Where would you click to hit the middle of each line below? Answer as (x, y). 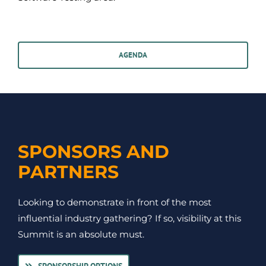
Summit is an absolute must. (81, 234)
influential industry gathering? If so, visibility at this (129, 218)
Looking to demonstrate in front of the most (115, 202)
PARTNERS (68, 172)
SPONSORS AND (94, 151)
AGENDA (133, 55)
